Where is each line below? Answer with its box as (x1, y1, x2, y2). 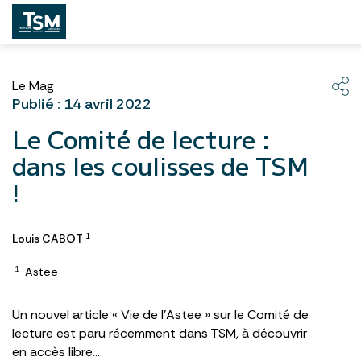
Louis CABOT (12, 231, 83, 246)
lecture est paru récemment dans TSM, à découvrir (12, 325, 307, 342)
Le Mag (12, 77, 54, 94)
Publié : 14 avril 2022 (12, 94, 151, 114)
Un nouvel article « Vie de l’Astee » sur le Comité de (12, 306, 309, 323)
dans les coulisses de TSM (12, 147, 309, 183)
